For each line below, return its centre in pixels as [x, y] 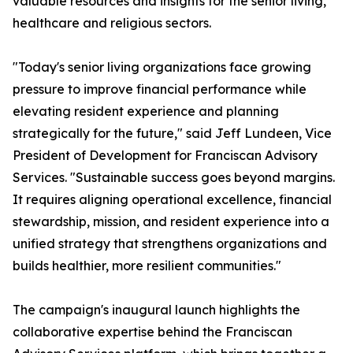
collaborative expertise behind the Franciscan [152, 332]
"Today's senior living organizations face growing [162, 67]
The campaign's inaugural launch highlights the [156, 310]
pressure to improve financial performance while [160, 89]
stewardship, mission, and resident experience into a [171, 221]
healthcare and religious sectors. [112, 23]
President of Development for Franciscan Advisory [165, 155]
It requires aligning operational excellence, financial [172, 199]
